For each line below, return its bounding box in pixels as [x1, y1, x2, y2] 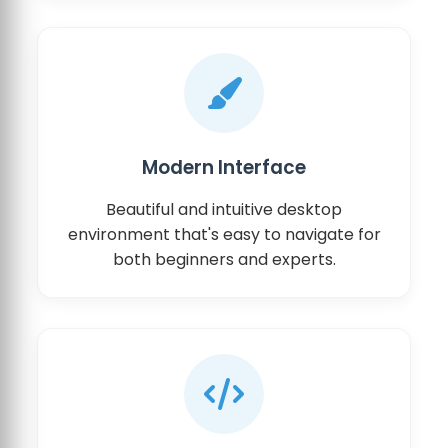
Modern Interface [142, 153, 306, 181]
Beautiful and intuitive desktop [106, 197, 342, 221]
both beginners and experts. [112, 247, 336, 271]
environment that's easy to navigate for [67, 222, 381, 246]
